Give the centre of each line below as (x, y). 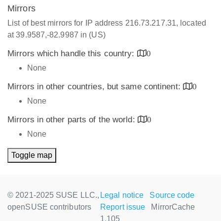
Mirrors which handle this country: (72, 54)
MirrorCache (173, 207)
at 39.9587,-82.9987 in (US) (56, 35)
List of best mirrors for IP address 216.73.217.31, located (107, 23)
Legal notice (122, 195)
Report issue (123, 207)
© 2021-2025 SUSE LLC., (54, 195)
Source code (172, 195)
